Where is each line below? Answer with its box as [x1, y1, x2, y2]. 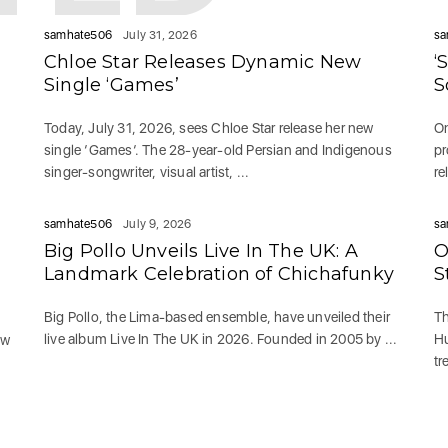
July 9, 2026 [123, 217, 192, 231]
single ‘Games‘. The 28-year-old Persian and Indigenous [44, 142, 392, 158]
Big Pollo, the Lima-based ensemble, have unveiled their [44, 309, 391, 325]
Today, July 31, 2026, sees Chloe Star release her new [44, 120, 374, 136]
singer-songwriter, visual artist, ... [44, 164, 250, 180]
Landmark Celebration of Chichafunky [44, 263, 395, 285]
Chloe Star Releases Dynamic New [44, 51, 362, 73]
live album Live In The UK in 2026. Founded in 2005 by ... [44, 331, 398, 347]
